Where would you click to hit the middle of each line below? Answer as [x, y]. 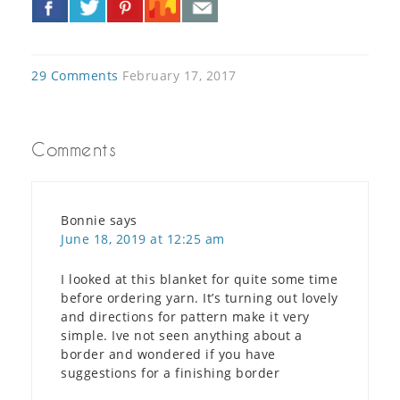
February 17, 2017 [179, 75]
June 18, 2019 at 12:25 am [143, 238]
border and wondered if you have [168, 354]
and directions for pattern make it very [185, 316]
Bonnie [83, 220]
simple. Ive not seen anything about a [182, 335]
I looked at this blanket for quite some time [199, 279]
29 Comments [75, 75]
